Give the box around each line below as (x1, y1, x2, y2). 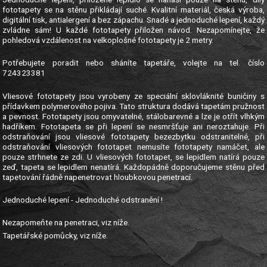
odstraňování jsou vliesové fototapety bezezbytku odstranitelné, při (2, 132, 265, 142)
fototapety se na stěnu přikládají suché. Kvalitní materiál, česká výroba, (2, 5, 265, 15)
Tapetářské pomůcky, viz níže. (2, 231, 108, 241)
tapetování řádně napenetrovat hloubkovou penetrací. (2, 172, 193, 182)
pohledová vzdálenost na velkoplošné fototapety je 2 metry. (2, 35, 214, 45)
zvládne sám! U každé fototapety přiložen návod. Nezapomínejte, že (2, 25, 265, 35)
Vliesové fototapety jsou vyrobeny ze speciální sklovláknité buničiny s (2, 91, 265, 101)
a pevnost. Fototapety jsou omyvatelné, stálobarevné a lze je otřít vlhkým (2, 111, 265, 122)
